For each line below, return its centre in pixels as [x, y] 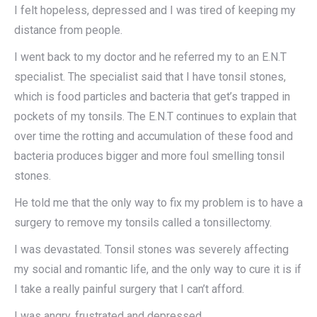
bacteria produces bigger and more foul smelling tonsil [149, 156]
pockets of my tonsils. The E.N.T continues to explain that [155, 117]
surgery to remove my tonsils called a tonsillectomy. [143, 223]
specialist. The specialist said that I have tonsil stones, [150, 77]
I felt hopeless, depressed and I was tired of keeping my [155, 11]
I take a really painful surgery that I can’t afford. [129, 289]
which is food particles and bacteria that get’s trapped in [152, 97]
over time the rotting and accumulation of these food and [154, 137]
